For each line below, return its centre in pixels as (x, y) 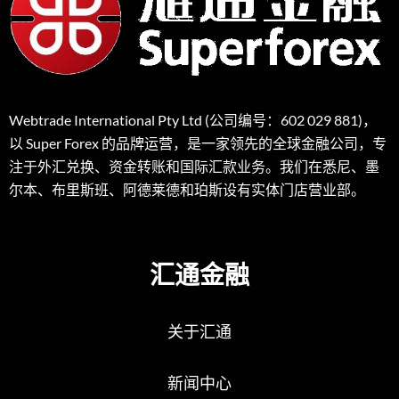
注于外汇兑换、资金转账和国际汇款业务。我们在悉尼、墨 (194, 167)
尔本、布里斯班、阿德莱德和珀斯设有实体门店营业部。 (187, 190)
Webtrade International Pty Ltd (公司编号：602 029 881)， (193, 120)
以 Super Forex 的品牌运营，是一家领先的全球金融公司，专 (198, 143)
